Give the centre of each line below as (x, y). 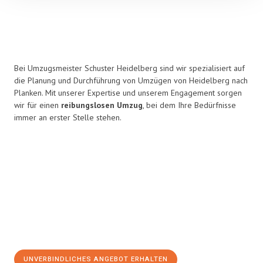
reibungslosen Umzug (102, 105)
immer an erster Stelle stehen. (68, 117)
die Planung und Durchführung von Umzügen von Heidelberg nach (131, 80)
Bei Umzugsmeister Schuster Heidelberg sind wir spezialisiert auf (129, 68)
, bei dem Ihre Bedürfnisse (189, 105)
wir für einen (38, 105)
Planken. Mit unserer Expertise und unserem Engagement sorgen (128, 93)
